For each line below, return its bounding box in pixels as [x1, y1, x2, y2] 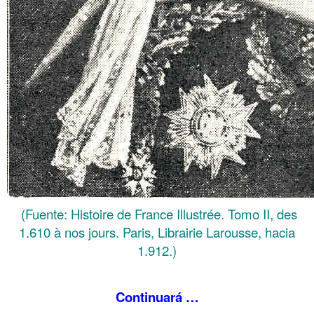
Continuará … [115, 287, 199, 306]
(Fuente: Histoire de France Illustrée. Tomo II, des [17, 204, 297, 223]
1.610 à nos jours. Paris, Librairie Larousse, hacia [19, 222, 295, 241]
